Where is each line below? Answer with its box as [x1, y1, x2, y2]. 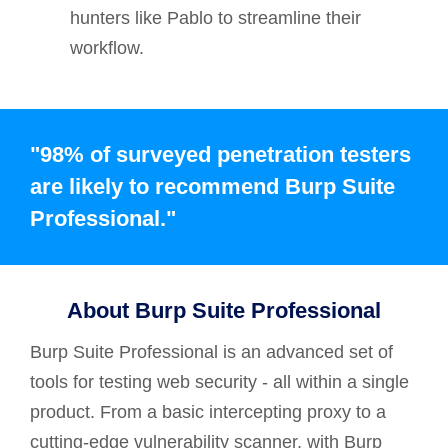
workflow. [70, 38, 144, 59]
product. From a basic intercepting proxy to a [30, 402, 386, 423]
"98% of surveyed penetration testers [30, 142, 411, 168]
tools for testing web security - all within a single [30, 372, 409, 393]
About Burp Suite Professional [67, 298, 381, 324]
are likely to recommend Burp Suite [30, 174, 395, 200]
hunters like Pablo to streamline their [70, 8, 361, 29]
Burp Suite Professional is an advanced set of [30, 342, 393, 363]
